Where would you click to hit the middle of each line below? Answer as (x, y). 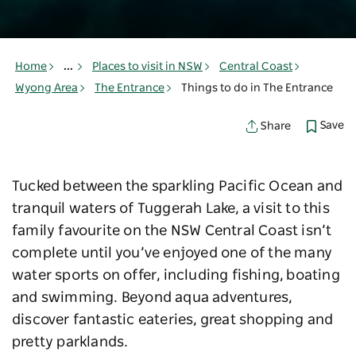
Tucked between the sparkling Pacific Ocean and (178, 187)
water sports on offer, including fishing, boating (176, 276)
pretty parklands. (70, 343)
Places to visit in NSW (147, 67)
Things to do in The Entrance (257, 89)
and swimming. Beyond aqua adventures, (152, 298)
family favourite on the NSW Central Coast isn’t (172, 232)
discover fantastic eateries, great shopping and (173, 321)
